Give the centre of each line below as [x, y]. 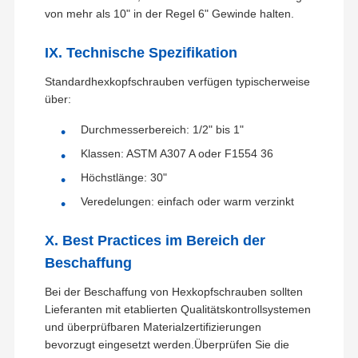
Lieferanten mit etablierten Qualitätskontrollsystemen [177, 309]
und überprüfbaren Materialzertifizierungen [153, 326]
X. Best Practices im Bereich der [155, 240]
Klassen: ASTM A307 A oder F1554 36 [177, 153]
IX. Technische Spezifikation [141, 52]
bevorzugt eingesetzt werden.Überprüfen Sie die [167, 344]
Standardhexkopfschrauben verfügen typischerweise [177, 81]
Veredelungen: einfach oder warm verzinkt [187, 201]
